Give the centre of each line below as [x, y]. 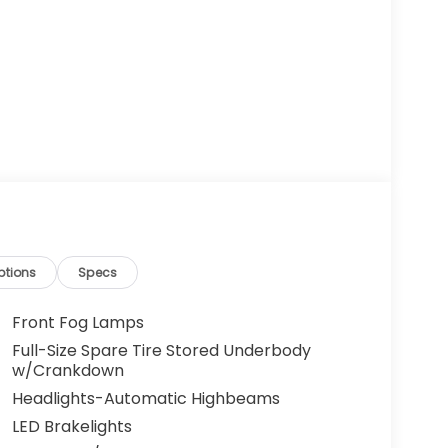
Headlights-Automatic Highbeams [145, 399]
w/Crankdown [67, 371]
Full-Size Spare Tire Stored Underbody [161, 351]
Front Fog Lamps [77, 323]
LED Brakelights [71, 427]
